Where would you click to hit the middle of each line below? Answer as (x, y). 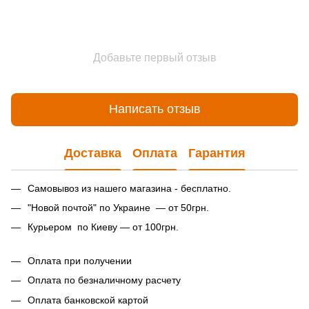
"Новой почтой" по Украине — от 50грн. (118, 207)
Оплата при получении (80, 260)
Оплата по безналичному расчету (104, 280)
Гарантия (217, 153)
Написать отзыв (154, 109)
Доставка (92, 153)
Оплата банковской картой (88, 300)
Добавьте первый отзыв (154, 57)
